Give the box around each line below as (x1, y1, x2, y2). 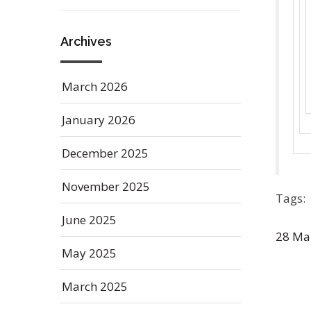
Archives (60, 34, 112, 49)
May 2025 (62, 245, 117, 261)
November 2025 (62, 178, 150, 194)
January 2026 (62, 112, 135, 128)
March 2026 (62, 78, 128, 94)
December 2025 (62, 145, 149, 161)
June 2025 (62, 212, 117, 228)
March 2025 (62, 278, 128, 294)
